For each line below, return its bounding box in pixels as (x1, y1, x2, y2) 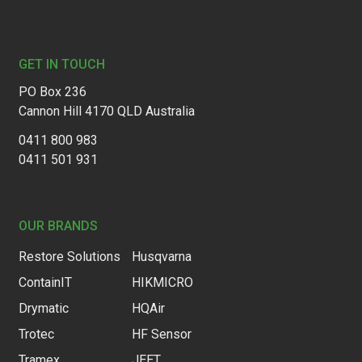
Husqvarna (131, 249, 192, 265)
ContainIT (18, 275, 72, 291)
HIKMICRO (131, 275, 193, 291)
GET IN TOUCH (18, 57, 105, 73)
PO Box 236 (18, 84, 86, 100)
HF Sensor (131, 326, 192, 343)
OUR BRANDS (18, 218, 98, 234)
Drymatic (18, 301, 69, 317)
